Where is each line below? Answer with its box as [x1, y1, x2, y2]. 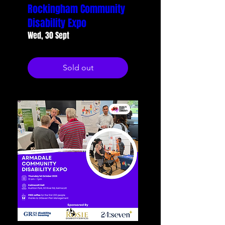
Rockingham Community [28, 2, 125, 17]
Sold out [62, 63, 93, 72]
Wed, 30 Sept [28, 30, 69, 41]
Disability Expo [28, 16, 86, 31]
